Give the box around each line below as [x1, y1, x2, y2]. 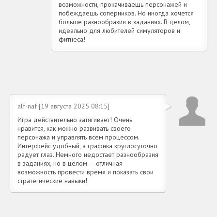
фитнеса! [59, 35, 85, 44]
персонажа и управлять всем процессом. [17, 133, 139, 141]
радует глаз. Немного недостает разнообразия [17, 150, 158, 159]
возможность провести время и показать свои [17, 168, 154, 176]
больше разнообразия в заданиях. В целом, [59, 17, 190, 26]
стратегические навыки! [17, 176, 87, 185]
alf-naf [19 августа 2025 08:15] [17, 102, 109, 110]
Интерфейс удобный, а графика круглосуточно [17, 141, 157, 150]
